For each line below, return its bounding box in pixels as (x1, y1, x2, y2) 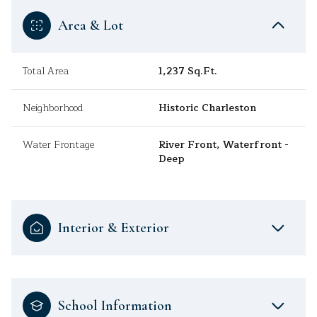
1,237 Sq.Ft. (158, 63, 217, 80)
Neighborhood (23, 100, 83, 117)
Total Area (23, 63, 69, 80)
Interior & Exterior (58, 219, 169, 237)
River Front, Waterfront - (158, 137, 289, 154)
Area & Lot (58, 17, 123, 35)
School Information (58, 297, 172, 315)
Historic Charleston (158, 100, 256, 117)
